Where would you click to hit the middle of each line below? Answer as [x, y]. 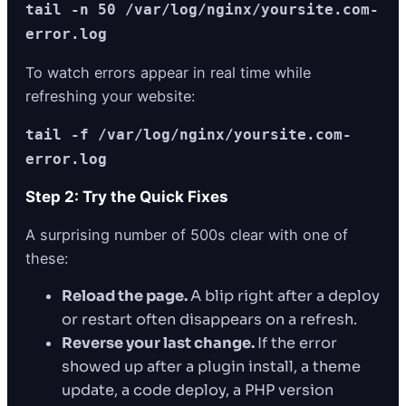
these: [47, 259]
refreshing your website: [110, 96]
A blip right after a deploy [285, 296]
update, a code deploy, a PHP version [198, 391]
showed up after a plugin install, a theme [211, 367]
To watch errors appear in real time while [168, 72]
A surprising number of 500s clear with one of [187, 235]
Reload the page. [126, 296]
